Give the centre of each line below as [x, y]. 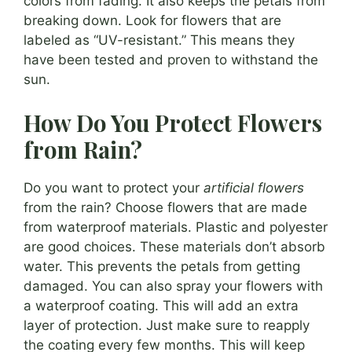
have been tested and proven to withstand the [171, 59]
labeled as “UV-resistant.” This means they [159, 40]
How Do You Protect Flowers [173, 123]
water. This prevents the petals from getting [162, 267]
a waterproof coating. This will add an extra [161, 306]
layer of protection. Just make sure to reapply [167, 326]
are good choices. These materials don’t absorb [174, 247]
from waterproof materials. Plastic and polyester [176, 227]
